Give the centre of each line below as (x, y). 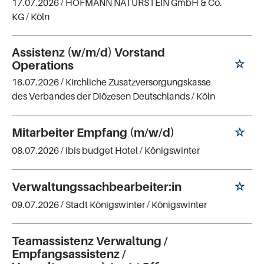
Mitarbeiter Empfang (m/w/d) (93, 133)
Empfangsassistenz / (69, 254)
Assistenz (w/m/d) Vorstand (88, 53)
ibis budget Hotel (102, 151)
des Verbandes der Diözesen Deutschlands (101, 96)
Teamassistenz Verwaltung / (90, 241)
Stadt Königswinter (105, 204)
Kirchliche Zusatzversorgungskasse (138, 82)
